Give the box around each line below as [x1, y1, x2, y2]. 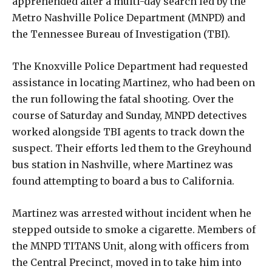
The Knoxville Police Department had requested [12, 59, 248, 72]
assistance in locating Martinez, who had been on [12, 76, 255, 89]
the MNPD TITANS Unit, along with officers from [12, 239, 249, 252]
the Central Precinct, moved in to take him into [12, 256, 242, 268]
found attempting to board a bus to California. [12, 174, 234, 187]
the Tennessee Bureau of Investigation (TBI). [12, 27, 230, 40]
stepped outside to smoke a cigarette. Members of [12, 223, 256, 236]
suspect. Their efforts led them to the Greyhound [12, 141, 251, 154]
